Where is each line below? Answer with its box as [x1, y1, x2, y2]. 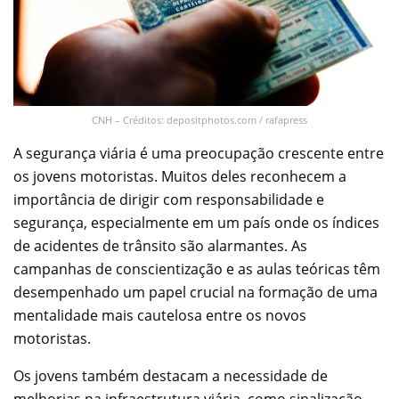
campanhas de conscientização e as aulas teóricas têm [13, 258, 380, 279]
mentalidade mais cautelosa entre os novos [13, 305, 306, 325]
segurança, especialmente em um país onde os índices [13, 212, 379, 232]
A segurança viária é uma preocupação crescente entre [13, 142, 384, 163]
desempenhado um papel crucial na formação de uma [13, 281, 378, 302]
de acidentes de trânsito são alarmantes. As [13, 235, 307, 256]
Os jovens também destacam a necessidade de [13, 365, 328, 386]
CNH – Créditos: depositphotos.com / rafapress [92, 112, 307, 126]
